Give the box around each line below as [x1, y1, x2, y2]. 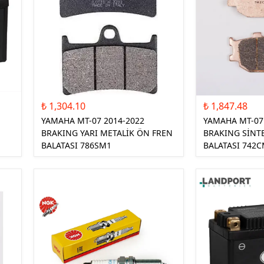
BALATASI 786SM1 [41, 139, 111, 151]
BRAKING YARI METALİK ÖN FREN [41, 127, 173, 138]
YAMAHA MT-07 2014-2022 [41, 114, 144, 126]
